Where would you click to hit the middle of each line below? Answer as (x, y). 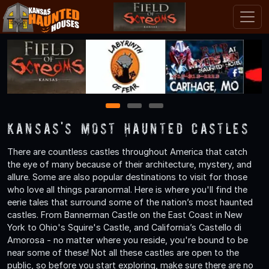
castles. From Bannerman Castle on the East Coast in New (125, 214)
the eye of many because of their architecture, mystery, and (129, 164)
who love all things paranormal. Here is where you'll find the (127, 189)
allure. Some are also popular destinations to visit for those (127, 177)
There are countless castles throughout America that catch (127, 151)
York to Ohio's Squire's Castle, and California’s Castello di (124, 227)
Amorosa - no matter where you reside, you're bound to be (128, 240)
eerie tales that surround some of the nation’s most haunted (130, 202)
